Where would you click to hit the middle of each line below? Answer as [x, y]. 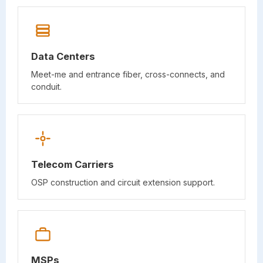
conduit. [46, 86]
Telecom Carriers [73, 164]
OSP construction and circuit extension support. [123, 182]
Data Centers [63, 56]
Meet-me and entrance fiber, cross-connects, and [128, 74]
